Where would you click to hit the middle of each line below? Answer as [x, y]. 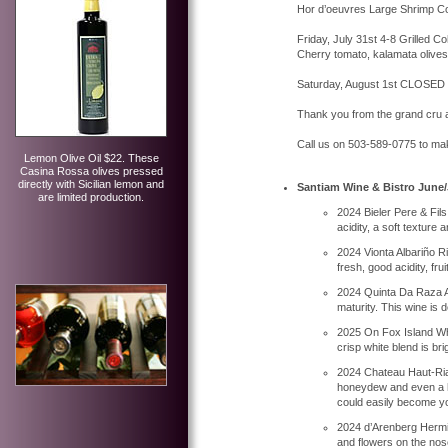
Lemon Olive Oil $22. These [91, 158]
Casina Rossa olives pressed [91, 171]
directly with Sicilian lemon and [91, 184]
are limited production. [91, 197]
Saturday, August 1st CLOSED [371, 83]
